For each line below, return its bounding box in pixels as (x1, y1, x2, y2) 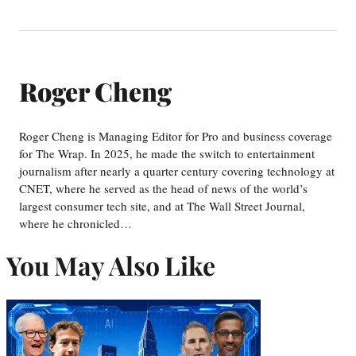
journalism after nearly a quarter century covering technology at (19, 162, 335, 179)
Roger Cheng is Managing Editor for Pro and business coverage (19, 127, 332, 144)
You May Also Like (6, 248, 215, 283)
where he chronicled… (19, 215, 132, 231)
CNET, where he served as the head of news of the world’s (19, 180, 308, 196)
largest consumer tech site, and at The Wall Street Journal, (19, 197, 305, 214)
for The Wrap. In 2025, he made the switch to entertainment (19, 145, 315, 161)
